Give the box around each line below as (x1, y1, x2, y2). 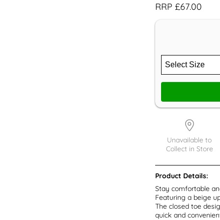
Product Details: (155, 171, 208, 180)
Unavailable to (167, 135, 212, 144)
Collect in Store (165, 144, 213, 153)
